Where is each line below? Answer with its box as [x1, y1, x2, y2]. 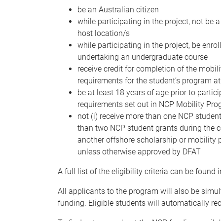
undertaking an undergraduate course [77, 52, 208, 62]
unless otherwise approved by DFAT [77, 147, 201, 156]
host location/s [77, 28, 130, 38]
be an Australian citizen [77, 4, 159, 14]
